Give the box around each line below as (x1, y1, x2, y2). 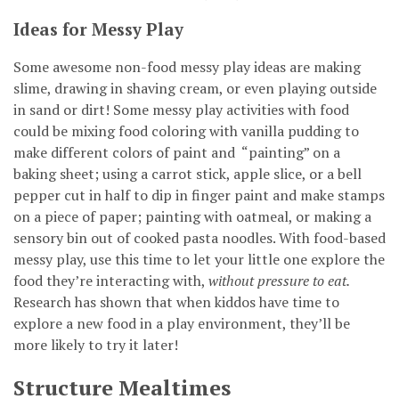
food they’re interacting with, (13, 271, 208, 291)
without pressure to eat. (208, 271, 350, 291)
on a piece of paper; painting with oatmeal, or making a (13, 207, 371, 227)
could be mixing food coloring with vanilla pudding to (13, 121, 359, 142)
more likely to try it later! (13, 335, 178, 355)
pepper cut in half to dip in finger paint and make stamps (13, 185, 385, 206)
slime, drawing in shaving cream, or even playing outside (13, 78, 377, 99)
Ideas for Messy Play (13, 18, 183, 40)
